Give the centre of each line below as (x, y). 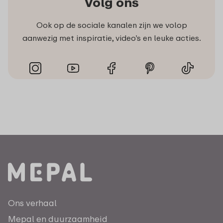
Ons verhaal (32, 203)
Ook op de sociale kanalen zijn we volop (111, 25)
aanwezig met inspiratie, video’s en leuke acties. (111, 38)
